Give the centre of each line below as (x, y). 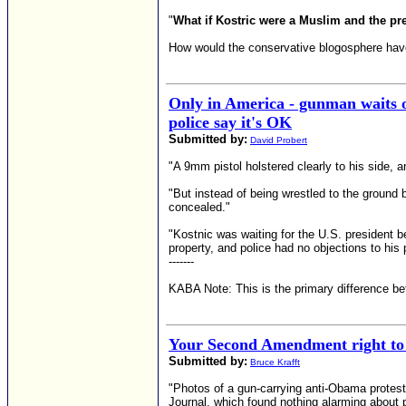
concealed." (199, 207)
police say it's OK (230, 122)
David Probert (279, 140)
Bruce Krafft (275, 362)
